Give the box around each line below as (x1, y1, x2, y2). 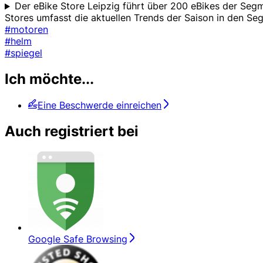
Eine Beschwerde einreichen (38, 99, 161, 112)
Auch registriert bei (5, 123, 139, 140)
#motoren (5, 23, 48, 36)
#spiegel (5, 47, 42, 59)
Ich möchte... (5, 70, 94, 88)
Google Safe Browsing (28, 232, 127, 245)
